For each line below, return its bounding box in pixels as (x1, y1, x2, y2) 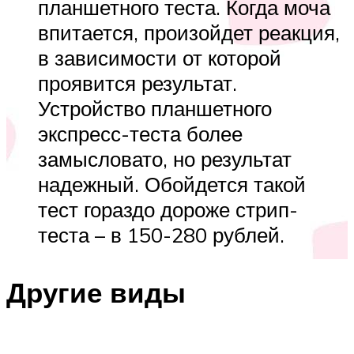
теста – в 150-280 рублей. (38, 222, 284, 248)
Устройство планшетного (38, 96, 272, 122)
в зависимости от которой (38, 45, 281, 71)
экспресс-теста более (38, 121, 243, 147)
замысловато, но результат (38, 146, 292, 172)
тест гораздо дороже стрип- (38, 197, 298, 223)
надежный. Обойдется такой (38, 171, 306, 198)
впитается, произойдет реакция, (38, 20, 340, 46)
